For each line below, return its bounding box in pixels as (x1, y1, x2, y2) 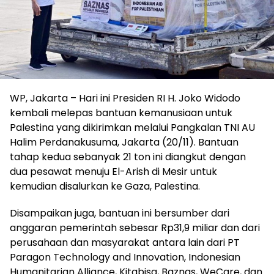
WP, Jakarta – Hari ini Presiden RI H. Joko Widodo (10, 91, 240, 105)
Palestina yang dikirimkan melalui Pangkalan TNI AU (10, 120, 255, 135)
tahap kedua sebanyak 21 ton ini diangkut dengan (10, 149, 246, 164)
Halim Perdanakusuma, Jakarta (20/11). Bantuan (10, 135, 239, 149)
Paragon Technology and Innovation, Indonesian (10, 250, 240, 264)
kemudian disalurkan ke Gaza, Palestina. (10, 179, 200, 193)
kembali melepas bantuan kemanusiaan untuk (10, 105, 232, 120)
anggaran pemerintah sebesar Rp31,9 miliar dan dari (10, 220, 260, 235)
